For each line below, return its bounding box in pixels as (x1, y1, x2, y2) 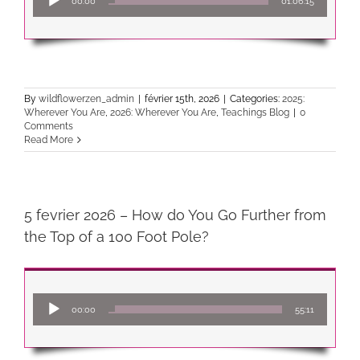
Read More (24, 134, 73, 145)
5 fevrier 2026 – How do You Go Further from (24, 207, 326, 223)
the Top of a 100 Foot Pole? (24, 228, 209, 245)
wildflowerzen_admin (39, 93, 134, 104)
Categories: (230, 93, 282, 104)
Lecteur (179, 294, 219, 307)
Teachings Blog (221, 107, 289, 118)
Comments (24, 121, 73, 132)
